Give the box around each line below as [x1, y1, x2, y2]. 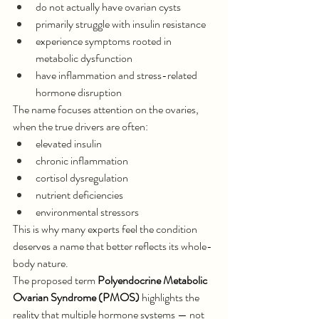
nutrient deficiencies [36, 187, 123, 203]
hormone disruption [36, 84, 122, 100]
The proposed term [13, 272, 98, 288]
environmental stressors [36, 204, 139, 220]
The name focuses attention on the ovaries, [13, 101, 201, 117]
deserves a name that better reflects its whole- [13, 238, 212, 254]
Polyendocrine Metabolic [98, 272, 209, 288]
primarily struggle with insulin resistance [36, 16, 206, 32]
